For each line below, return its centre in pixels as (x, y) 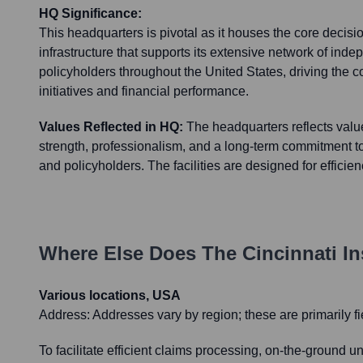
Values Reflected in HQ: (111, 127)
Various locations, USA (110, 296)
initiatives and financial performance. (144, 92)
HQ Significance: (90, 14)
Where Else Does (120, 254)
